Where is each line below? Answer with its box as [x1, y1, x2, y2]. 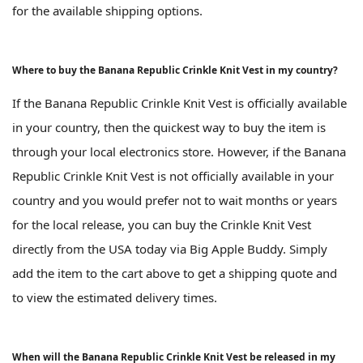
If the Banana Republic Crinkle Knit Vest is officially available [12, 94, 347, 111]
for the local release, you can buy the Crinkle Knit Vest [12, 216, 311, 233]
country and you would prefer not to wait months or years [12, 191, 337, 208]
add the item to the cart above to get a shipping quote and [12, 264, 337, 281]
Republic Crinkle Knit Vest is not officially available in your [12, 167, 334, 184]
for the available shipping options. [12, 2, 203, 19]
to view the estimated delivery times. [12, 288, 217, 305]
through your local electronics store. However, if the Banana [12, 143, 346, 160]
